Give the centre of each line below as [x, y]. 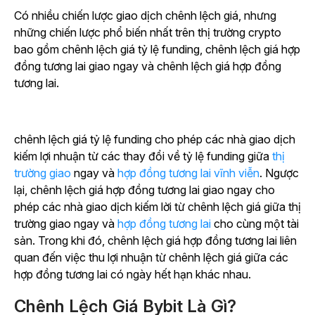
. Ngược [279, 173]
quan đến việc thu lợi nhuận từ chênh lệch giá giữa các [151, 258]
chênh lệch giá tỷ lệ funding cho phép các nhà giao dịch [155, 140]
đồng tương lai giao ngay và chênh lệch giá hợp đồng [148, 66]
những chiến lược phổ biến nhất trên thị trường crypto [148, 33]
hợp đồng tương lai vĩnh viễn [188, 173]
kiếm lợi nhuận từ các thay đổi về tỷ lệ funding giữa [143, 156]
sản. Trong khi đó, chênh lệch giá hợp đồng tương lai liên [155, 241]
